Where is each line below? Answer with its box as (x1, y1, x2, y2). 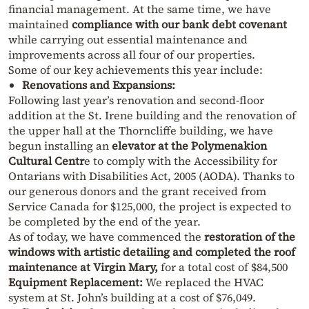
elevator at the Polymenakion (112, 137, 267, 153)
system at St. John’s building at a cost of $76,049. (8, 289, 256, 305)
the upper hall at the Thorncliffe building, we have (8, 122, 273, 138)
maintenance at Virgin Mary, (8, 259, 158, 275)
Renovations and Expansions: (22, 77, 175, 92)
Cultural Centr (8, 152, 84, 168)
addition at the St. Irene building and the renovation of (8, 107, 296, 123)
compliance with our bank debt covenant (72, 16, 287, 32)
